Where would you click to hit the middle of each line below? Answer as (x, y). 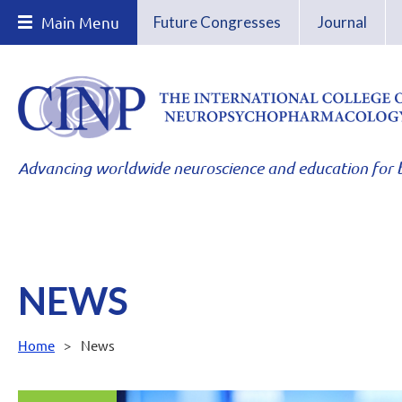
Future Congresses (217, 22)
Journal (342, 22)
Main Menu (80, 22)
